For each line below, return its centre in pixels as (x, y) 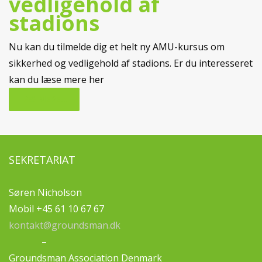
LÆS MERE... (44, 99)
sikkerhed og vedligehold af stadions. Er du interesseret (131, 63)
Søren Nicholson (45, 192)
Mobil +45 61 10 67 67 (56, 209)
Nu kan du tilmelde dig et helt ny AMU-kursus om (117, 47)
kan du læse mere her (56, 80)
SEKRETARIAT (42, 160)
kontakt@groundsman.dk (65, 225)
